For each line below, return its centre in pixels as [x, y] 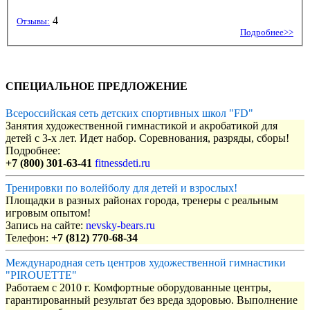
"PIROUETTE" [41, 275]
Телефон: [28, 238]
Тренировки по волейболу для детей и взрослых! [121, 188]
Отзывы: [33, 21]
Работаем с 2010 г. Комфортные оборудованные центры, [138, 288]
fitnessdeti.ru [122, 163]
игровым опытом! [48, 213]
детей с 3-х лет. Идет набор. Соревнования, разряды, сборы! [147, 138]
